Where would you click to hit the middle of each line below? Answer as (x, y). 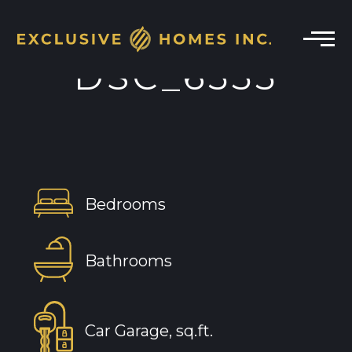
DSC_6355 (176, 77)
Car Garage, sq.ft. (148, 330)
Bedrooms (125, 205)
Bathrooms (128, 260)
